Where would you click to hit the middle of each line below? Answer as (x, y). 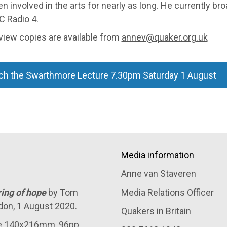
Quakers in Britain (156, 211)
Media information (158, 155)
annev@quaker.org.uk (164, 37)
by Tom (62, 192)
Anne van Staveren (159, 173)
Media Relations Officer (167, 192)
